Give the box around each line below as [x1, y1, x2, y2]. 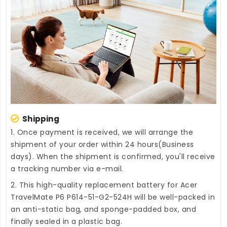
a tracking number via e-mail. [11, 163, 124, 174]
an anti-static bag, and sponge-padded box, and [11, 204, 196, 214]
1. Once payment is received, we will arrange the [11, 127, 193, 137]
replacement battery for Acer [85, 179, 198, 190]
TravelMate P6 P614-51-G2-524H [11, 192, 132, 202]
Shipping [22, 113, 59, 124]
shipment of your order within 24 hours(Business [11, 139, 194, 149]
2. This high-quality [11, 179, 85, 190]
